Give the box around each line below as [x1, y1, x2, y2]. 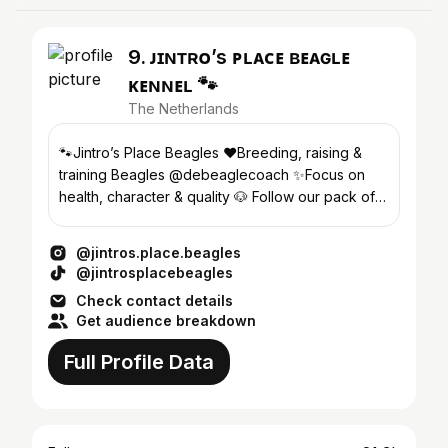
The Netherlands [128, 100, 239, 117]
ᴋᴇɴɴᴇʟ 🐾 [128, 73, 218, 97]
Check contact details [76, 292, 233, 309]
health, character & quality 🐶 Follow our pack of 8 [59, 188, 388, 205]
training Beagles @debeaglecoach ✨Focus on [59, 166, 365, 183]
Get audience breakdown [76, 312, 256, 329]
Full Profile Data [64, 350, 214, 374]
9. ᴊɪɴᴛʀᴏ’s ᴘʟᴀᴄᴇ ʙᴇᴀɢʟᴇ [128, 45, 350, 69]
